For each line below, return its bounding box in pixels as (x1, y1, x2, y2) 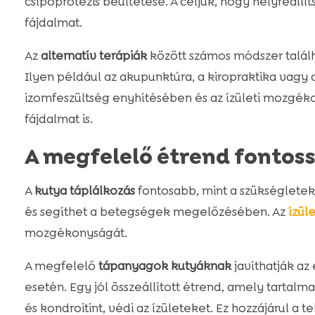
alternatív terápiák (40, 48, 147, 64)
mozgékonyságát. (24, 225, 127, 241)
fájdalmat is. (24, 111, 93, 127)
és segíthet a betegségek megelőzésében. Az (24, 204, 288, 220)
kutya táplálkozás (34, 183, 135, 199)
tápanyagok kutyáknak (98, 258, 231, 274)
